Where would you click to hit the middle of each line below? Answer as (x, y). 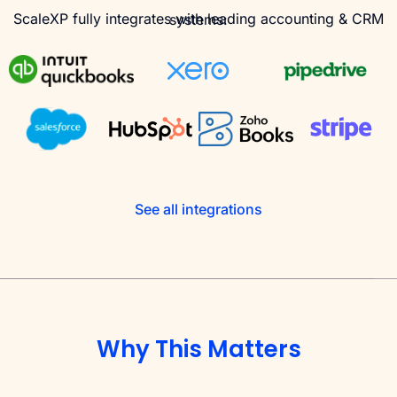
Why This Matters (198, 350)
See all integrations (198, 210)
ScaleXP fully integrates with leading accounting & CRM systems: (198, 19)
